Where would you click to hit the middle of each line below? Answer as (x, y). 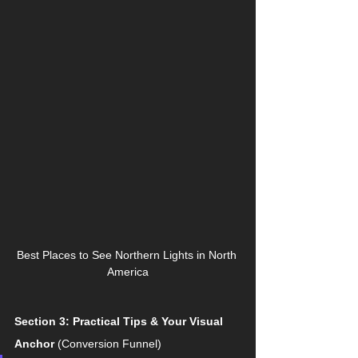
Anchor (34, 343)
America (128, 271)
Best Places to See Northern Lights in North (128, 255)
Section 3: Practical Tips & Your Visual (120, 321)
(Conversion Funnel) (108, 343)
